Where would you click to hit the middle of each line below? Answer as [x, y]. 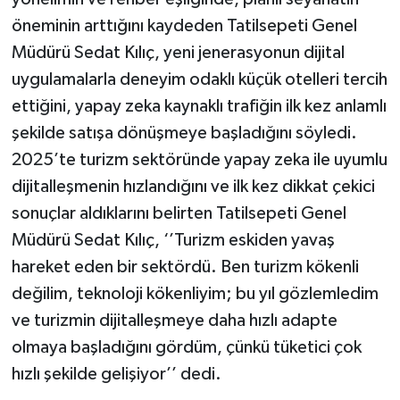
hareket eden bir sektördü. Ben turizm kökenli [185, 267]
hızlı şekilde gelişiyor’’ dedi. [116, 375]
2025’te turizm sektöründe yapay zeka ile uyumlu [199, 160]
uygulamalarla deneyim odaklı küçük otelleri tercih [199, 80]
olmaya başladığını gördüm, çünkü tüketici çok [186, 348]
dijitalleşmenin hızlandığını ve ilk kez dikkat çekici [193, 187]
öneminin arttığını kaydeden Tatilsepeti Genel [184, 26]
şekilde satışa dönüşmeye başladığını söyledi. [184, 133]
